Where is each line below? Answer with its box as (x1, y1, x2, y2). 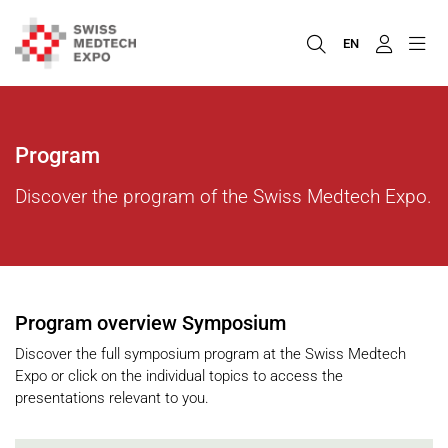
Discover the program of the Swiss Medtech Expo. (15, 185, 432, 208)
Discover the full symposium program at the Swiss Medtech (15, 344, 406, 363)
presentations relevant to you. (15, 388, 209, 407)
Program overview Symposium (15, 311, 286, 336)
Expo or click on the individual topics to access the (15, 366, 343, 385)
